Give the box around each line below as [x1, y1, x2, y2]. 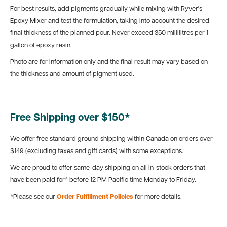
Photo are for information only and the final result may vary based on [10, 58, 208, 65]
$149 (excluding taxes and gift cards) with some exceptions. [10, 148, 183, 155]
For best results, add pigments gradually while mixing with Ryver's [10, 5, 202, 12]
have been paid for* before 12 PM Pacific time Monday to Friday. [10, 177, 196, 184]
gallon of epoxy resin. [10, 42, 72, 49]
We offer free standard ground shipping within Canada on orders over [10, 136, 213, 143]
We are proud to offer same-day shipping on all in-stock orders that [10, 165, 205, 172]
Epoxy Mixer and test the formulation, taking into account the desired [10, 17, 209, 24]
